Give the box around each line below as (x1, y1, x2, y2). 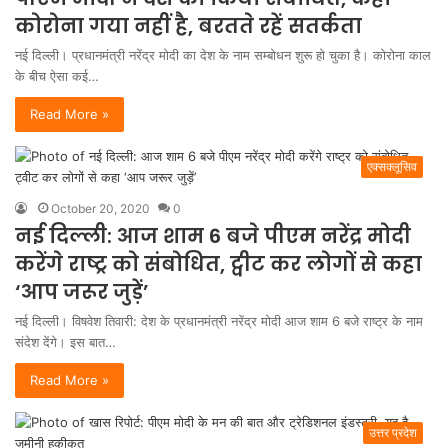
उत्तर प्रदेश (369, 425, 417, 440)
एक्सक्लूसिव (367, 159, 417, 174)
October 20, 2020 (51, 201, 150, 216)
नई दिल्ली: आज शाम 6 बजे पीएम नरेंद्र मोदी (15, 222, 411, 250)
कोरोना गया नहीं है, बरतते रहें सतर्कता (15, 12, 362, 40)
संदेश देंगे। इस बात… (15, 334, 116, 350)
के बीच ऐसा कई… (15, 68, 99, 84)
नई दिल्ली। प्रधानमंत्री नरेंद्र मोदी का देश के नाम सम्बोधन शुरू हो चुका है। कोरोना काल (15, 47, 431, 63)
